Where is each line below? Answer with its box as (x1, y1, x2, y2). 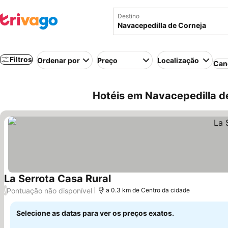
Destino (118, 12, 139, 20)
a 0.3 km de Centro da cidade (106, 186, 190, 194)
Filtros (10, 55, 32, 64)
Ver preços (110, 179, 152, 190)
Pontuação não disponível (7, 186, 92, 195)
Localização (157, 55, 199, 65)
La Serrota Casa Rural (4, 173, 111, 185)
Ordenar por (37, 55, 80, 65)
